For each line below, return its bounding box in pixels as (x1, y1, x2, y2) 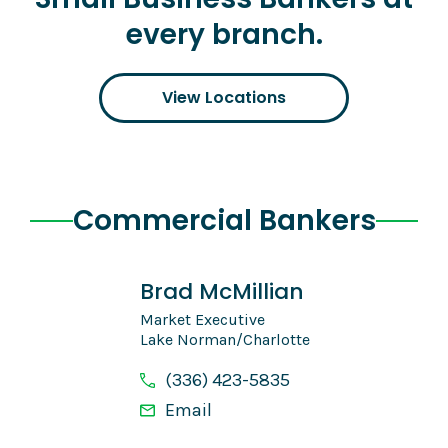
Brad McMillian (140, 276, 304, 308)
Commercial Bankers (72, 201, 376, 241)
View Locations (162, 86, 286, 110)
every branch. (125, 15, 323, 55)
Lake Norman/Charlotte (140, 330, 310, 350)
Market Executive (140, 310, 265, 330)
